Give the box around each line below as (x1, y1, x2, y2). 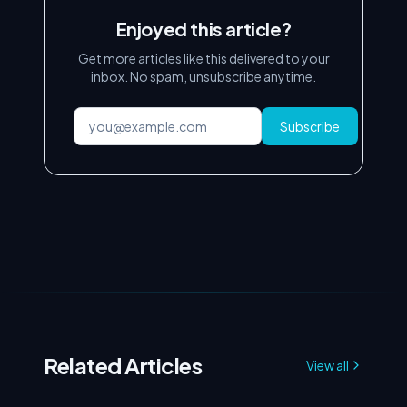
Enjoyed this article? (115, 17, 292, 40)
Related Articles (44, 352, 203, 379)
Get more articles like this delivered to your (77, 50, 330, 66)
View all (306, 357, 349, 373)
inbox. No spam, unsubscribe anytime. (91, 68, 316, 84)
